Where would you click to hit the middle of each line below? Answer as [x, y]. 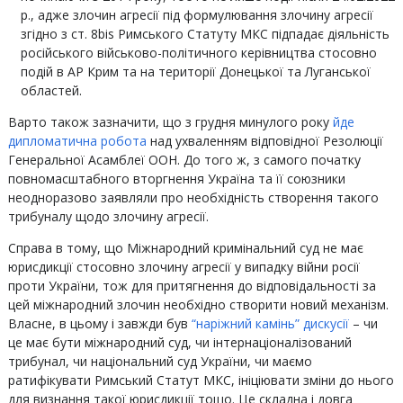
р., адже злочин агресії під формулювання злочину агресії [197, 15]
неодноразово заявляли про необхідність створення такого [193, 197]
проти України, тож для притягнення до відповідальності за [192, 286]
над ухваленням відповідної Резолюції [264, 141]
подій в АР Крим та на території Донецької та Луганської [195, 72]
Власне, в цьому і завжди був [99, 323]
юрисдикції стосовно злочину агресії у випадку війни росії [184, 267]
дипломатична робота [77, 141]
